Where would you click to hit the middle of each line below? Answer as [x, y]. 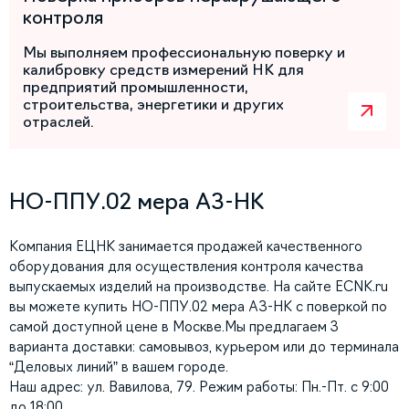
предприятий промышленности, [136, 87]
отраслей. [58, 122]
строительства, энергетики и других [153, 105]
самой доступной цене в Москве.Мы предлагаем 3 [174, 327]
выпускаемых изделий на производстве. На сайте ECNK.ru [199, 287]
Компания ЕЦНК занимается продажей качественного [186, 246]
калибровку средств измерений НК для [163, 70]
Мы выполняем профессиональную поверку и [184, 52]
